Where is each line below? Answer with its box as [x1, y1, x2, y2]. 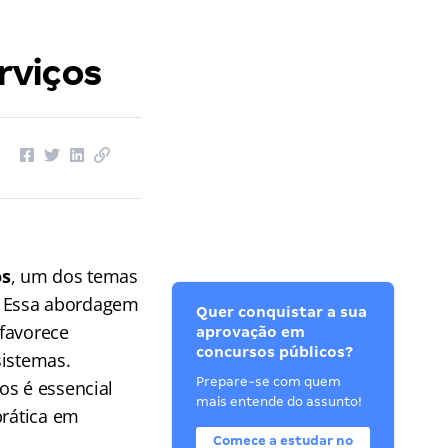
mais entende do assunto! [196, 394, 363, 409]
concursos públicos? [196, 344, 354, 360]
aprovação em [196, 324, 306, 340]
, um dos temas [10, 264, 138, 288]
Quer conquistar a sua [196, 304, 368, 320]
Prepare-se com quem [196, 374, 342, 389]
